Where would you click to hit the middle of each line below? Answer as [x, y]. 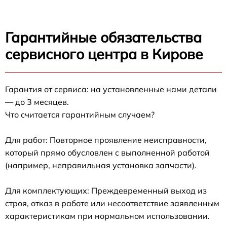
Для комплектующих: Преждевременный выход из [106, 191]
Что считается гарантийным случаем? [80, 115]
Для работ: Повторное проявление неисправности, [106, 140]
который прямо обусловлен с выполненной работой [107, 153]
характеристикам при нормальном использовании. [107, 216]
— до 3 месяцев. [37, 102]
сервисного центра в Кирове [104, 54]
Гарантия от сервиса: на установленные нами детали [111, 89]
